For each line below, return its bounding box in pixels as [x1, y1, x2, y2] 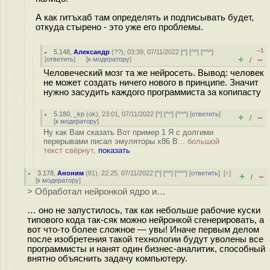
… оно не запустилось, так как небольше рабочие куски [27, 205, 260, 215]
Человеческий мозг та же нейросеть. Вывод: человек [43, 68, 264, 78]
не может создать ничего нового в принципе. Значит [43, 78, 259, 87]
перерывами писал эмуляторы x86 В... [43, 137, 187, 146]
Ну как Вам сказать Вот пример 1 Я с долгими [43, 128, 213, 137]
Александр [74, 48, 110, 55]
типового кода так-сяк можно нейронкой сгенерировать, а [27, 215, 264, 225]
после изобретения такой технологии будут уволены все [27, 234, 263, 244]
